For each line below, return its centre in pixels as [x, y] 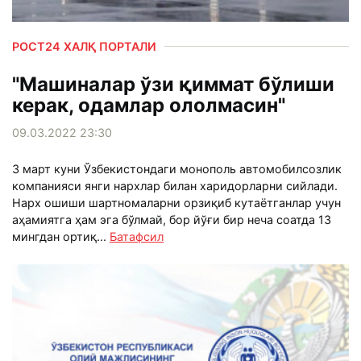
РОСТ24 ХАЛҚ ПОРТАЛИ [84, 47]
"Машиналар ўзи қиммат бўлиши [173, 85]
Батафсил [137, 237]
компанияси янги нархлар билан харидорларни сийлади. [175, 186]
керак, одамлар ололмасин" [149, 106]
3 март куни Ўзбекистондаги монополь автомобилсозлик [177, 169]
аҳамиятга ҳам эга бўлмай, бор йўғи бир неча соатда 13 [172, 220]
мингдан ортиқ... [61, 237]
